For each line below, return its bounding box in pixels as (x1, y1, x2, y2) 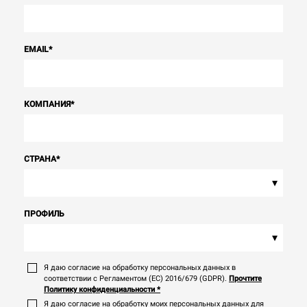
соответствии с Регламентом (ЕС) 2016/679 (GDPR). (44, 273, 227, 283)
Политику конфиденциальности (44, 284, 155, 294)
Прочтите (229, 273, 262, 283)
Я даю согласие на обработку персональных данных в (44, 262, 236, 272)
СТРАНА (24, 153, 56, 164)
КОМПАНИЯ (24, 99, 71, 109)
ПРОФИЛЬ (24, 208, 64, 219)
